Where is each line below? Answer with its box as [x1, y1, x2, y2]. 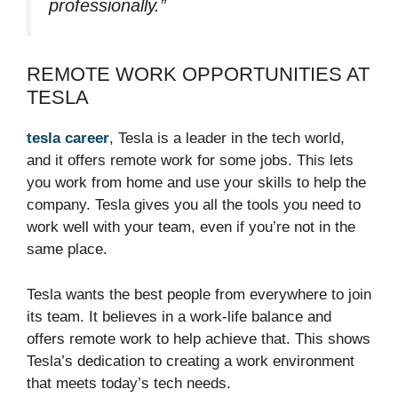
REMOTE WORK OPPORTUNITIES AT [27, 63, 370, 86]
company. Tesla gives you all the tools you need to [27, 196, 361, 214]
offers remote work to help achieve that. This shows [27, 330, 370, 347]
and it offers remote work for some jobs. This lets [27, 152, 354, 170]
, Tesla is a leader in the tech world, [109, 130, 345, 147]
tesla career [27, 130, 109, 147]
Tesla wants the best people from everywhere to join [27, 285, 371, 303]
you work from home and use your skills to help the [27, 174, 366, 192]
